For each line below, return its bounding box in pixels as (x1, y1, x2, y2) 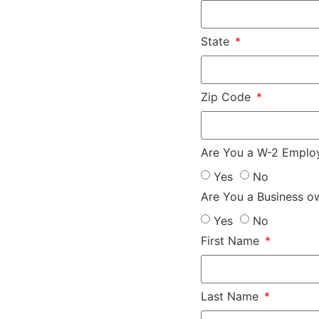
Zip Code (201, 89, 254, 104)
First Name (201, 233, 263, 248)
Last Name (201, 288, 262, 303)
